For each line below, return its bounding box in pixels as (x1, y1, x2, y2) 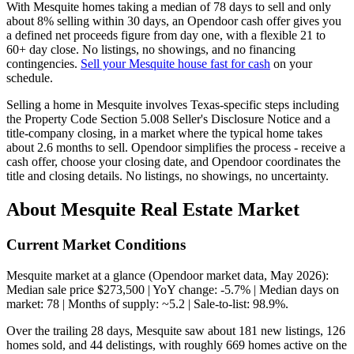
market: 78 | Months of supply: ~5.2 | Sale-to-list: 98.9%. (6, 296, 288, 311)
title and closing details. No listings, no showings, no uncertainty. (6, 169, 329, 183)
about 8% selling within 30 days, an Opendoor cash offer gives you (6, 14, 341, 28)
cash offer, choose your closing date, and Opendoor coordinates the (6, 155, 341, 169)
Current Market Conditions (6, 236, 186, 254)
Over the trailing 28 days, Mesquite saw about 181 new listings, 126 (6, 323, 345, 337)
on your (270, 57, 312, 71)
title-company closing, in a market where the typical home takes (6, 126, 322, 141)
